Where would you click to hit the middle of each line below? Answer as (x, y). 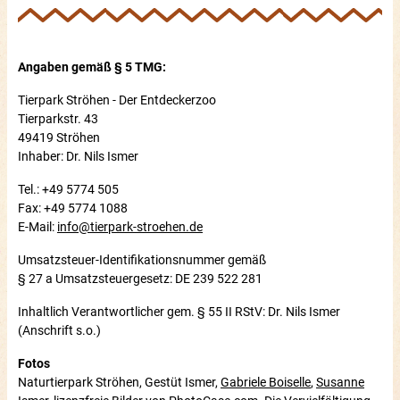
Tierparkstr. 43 (58, 118)
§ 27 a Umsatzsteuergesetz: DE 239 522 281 (140, 278)
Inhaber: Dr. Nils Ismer (78, 156)
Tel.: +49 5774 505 (68, 189)
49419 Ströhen (59, 137)
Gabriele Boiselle (266, 382)
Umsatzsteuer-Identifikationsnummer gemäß (142, 259)
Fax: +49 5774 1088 (73, 208)
